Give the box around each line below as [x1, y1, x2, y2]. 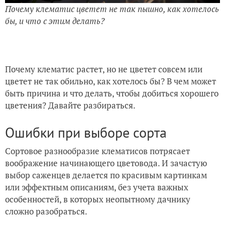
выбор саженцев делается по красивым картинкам [5, 169, 207, 181]
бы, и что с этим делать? [5, 15, 104, 27]
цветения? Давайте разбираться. [5, 99, 137, 111]
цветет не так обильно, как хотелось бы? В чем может [5, 75, 216, 87]
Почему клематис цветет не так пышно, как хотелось [5, 3, 219, 15]
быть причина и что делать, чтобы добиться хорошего [5, 87, 218, 99]
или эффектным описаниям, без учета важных [5, 181, 188, 193]
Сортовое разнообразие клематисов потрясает [5, 145, 190, 157]
